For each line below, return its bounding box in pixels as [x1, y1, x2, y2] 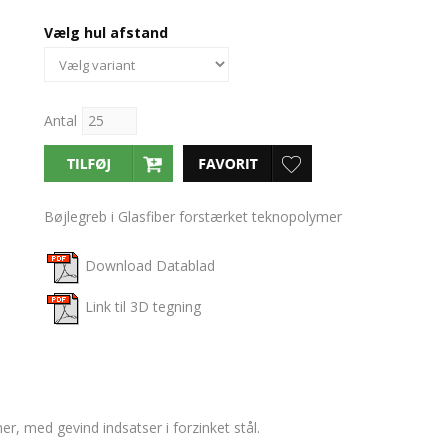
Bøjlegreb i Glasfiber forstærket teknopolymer [44, 207, 342, 226]
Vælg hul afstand [44, 23, 168, 42]
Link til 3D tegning [85, 297, 205, 317]
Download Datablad [85, 256, 219, 276]
